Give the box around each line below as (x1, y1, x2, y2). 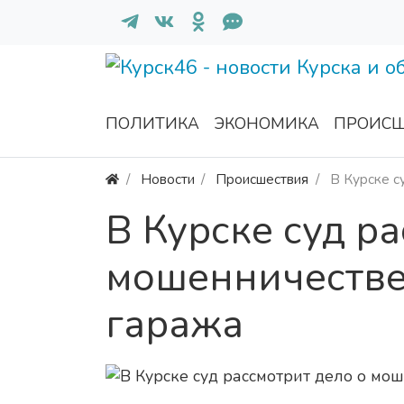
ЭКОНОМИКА (214, 113, 319, 135)
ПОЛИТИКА (106, 113, 199, 135)
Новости (140, 170, 195, 189)
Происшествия (216, 170, 309, 189)
